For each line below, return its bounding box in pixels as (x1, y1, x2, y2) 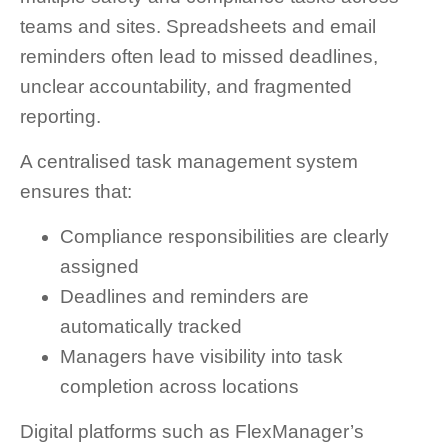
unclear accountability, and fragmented (20, 76, 352, 98)
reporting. (20, 106, 101, 128)
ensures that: (20, 181, 132, 203)
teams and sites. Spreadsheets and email (20, 16, 376, 38)
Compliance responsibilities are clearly (60, 226, 389, 248)
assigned (60, 256, 139, 278)
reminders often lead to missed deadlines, (20, 46, 378, 68)
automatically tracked (60, 316, 242, 338)
